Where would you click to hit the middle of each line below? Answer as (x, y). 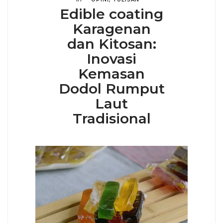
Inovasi (111, 59)
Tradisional (111, 119)
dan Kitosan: (111, 44)
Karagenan (111, 29)
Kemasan (111, 74)
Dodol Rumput (111, 89)
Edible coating (111, 14)
